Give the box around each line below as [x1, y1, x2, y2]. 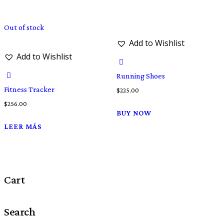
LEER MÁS [4, 122, 42, 130]
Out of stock [4, 23, 44, 32]
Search [4, 204, 35, 218]
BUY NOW [116, 108, 151, 117]
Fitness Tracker [4, 85, 54, 94]
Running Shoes [116, 71, 165, 80]
